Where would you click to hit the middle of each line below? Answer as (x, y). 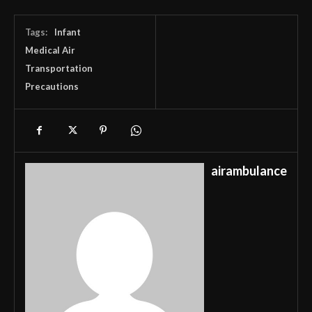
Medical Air (50, 50)
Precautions (52, 87)
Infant (68, 32)
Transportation (59, 69)
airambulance (249, 171)
